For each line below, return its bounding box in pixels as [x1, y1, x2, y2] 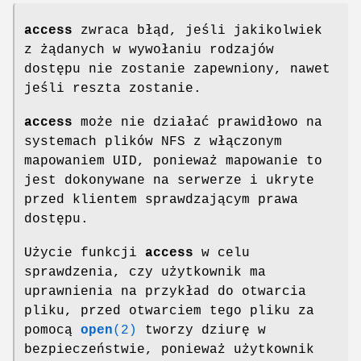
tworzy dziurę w [137, 322, 266, 338]
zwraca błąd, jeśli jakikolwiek [73, 23, 322, 38]
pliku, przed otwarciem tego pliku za [24, 303, 314, 318]
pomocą [24, 322, 81, 338]
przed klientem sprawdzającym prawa [24, 192, 298, 207]
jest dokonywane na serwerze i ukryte [24, 172, 314, 188]
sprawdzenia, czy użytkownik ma [24, 264, 266, 280]
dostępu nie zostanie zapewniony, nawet [24, 61, 330, 77]
